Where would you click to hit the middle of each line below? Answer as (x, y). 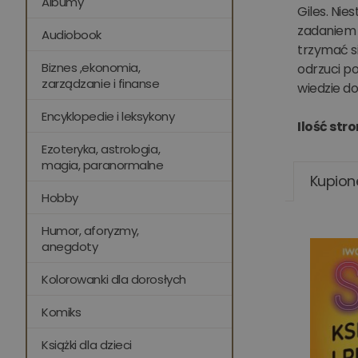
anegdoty (70, 247)
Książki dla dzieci (87, 345)
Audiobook (72, 35)
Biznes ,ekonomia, (91, 68)
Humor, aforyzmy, (90, 231)
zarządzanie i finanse (101, 84)
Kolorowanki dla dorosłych (114, 279)
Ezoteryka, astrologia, (101, 149)
